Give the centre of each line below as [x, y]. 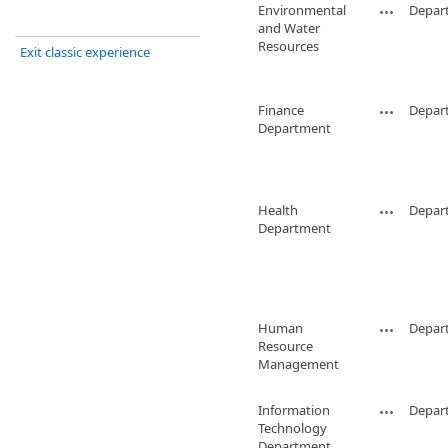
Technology [292, 428]
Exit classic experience [85, 52]
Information [294, 410]
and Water [289, 28]
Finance [281, 110]
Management [298, 364]
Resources [288, 46]
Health [278, 210]
